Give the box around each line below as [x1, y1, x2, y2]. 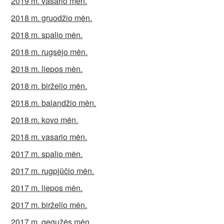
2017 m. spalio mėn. [11, 148, 83, 159]
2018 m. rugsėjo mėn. [11, 46, 88, 57]
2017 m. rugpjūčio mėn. [11, 165, 94, 176]
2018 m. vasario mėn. [11, 131, 87, 142]
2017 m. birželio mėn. [11, 199, 87, 210]
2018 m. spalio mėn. [11, 29, 83, 40]
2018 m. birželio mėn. [11, 80, 87, 91]
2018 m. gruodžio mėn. [11, 12, 92, 23]
